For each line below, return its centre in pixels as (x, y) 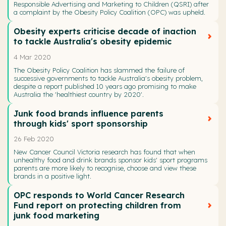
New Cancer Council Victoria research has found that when (104, 152)
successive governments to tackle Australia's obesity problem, (108, 78)
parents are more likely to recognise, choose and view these (105, 168)
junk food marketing (56, 215)
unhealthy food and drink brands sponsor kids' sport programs (110, 160)
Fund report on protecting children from (97, 205)
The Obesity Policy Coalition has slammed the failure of (99, 70)
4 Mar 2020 (32, 57)
